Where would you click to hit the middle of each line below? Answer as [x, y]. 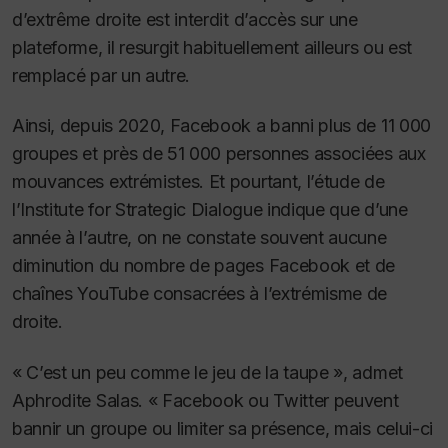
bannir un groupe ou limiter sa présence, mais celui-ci [222, 428]
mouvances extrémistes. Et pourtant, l [161, 182]
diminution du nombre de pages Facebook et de [204, 266]
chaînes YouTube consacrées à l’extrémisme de [200, 294]
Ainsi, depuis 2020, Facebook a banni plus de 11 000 [221, 126]
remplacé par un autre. [101, 75]
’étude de [347, 182]
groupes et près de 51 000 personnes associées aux [219, 154]
